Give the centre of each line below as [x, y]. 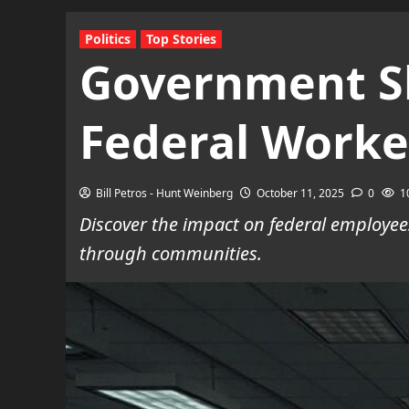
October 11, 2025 [300, 193]
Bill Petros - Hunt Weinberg [164, 193]
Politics [108, 39]
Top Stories [181, 39]
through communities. [171, 253]
